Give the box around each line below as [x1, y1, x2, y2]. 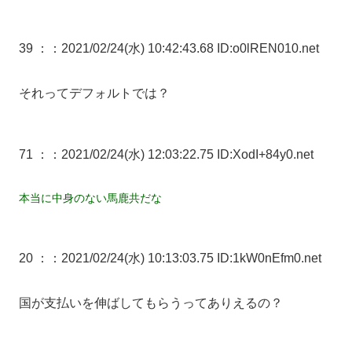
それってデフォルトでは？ [19, 86, 170, 100]
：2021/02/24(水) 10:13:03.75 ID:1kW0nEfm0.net [49, 251, 321, 265]
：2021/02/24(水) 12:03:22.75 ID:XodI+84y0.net [49, 147, 313, 161]
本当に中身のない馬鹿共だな [19, 191, 162, 204]
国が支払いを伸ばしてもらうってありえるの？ [19, 295, 283, 310]
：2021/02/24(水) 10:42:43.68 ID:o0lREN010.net [49, 42, 319, 56]
